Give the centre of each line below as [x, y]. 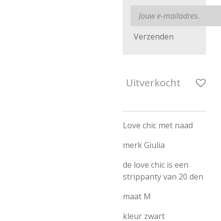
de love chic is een [156, 165]
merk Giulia [144, 145]
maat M [137, 196]
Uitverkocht [153, 83]
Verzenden [154, 36]
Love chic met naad [158, 125]
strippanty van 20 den [163, 177]
